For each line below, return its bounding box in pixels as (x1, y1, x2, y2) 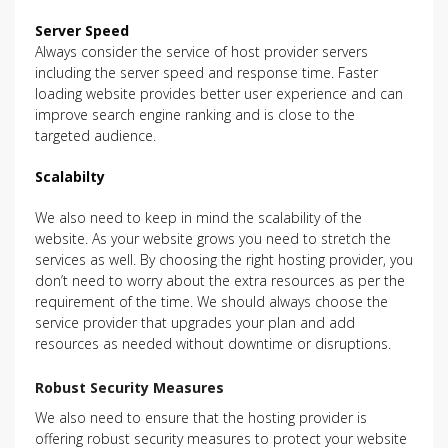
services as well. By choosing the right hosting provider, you (35, 250, 413, 269)
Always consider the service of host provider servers (35, 42, 368, 61)
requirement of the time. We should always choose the (35, 292, 388, 311)
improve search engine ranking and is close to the (35, 105, 355, 124)
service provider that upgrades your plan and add (35, 313, 355, 332)
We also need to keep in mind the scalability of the (35, 208, 362, 227)
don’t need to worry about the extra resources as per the (35, 271, 405, 290)
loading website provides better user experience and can (35, 84, 403, 103)
